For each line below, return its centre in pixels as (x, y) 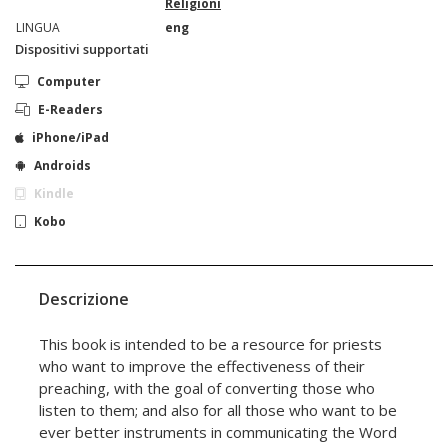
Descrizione (84, 298)
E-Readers (70, 109)
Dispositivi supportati (82, 48)
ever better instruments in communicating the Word (218, 431)
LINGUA (38, 27)
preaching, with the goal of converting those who (207, 387)
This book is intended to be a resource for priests (210, 343)
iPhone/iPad (70, 137)
